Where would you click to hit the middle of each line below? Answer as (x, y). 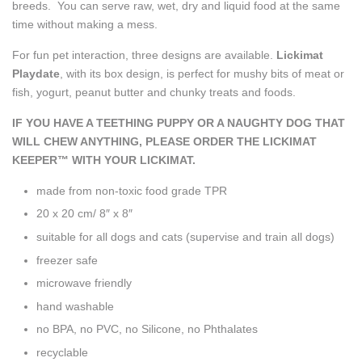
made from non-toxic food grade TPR (132, 190)
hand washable (75, 306)
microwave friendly (84, 283)
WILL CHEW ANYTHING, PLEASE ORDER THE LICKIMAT (164, 141)
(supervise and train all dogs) (260, 236)
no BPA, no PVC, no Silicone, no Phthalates (147, 329)
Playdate (36, 73)
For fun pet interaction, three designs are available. (144, 55)
